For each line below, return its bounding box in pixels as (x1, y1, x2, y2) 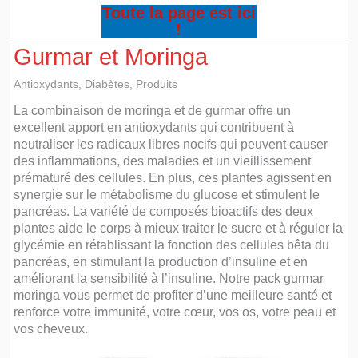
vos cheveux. (14, 321, 89, 336)
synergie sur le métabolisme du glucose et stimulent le (14, 187, 320, 202)
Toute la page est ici (101, 3, 256, 22)
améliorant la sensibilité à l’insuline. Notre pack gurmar (14, 271, 324, 286)
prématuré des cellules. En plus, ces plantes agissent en (14, 170, 332, 185)
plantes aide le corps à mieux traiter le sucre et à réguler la (14, 221, 344, 236)
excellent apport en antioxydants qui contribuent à (14, 120, 295, 135)
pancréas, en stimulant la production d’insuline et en (14, 254, 308, 269)
